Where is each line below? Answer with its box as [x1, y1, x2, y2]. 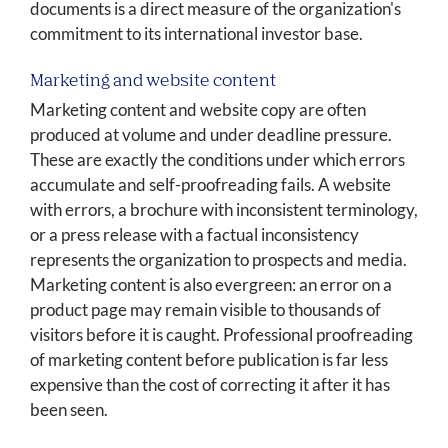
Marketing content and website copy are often [30, 99, 366, 121]
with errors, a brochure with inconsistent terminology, [30, 199, 418, 221]
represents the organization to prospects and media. [30, 249, 407, 271]
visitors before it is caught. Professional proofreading [30, 324, 413, 346]
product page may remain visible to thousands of [30, 299, 381, 321]
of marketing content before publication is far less [30, 349, 388, 371]
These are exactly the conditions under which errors [30, 149, 405, 171]
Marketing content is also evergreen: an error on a [30, 274, 392, 296]
